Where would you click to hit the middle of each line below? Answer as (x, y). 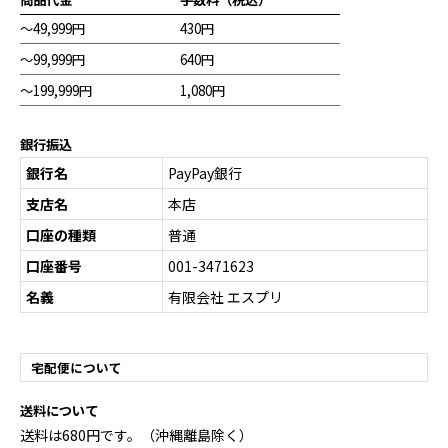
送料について (59, 411)
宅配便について (76, 368)
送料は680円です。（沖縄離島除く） (136, 435)
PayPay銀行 (205, 173)
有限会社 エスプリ (225, 297)
